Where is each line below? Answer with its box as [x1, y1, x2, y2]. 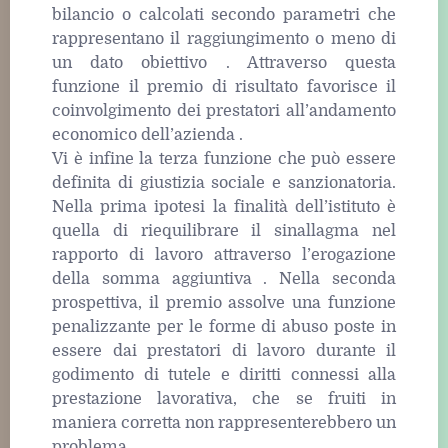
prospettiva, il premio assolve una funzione [52, 294, 396, 313]
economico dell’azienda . [52, 126, 243, 145]
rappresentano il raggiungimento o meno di [52, 30, 396, 49]
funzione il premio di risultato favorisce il [52, 78, 396, 97]
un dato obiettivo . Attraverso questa [52, 54, 396, 73]
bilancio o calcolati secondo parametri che [52, 6, 396, 25]
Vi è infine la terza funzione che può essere [52, 150, 396, 169]
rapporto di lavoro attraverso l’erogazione [52, 246, 396, 265]
